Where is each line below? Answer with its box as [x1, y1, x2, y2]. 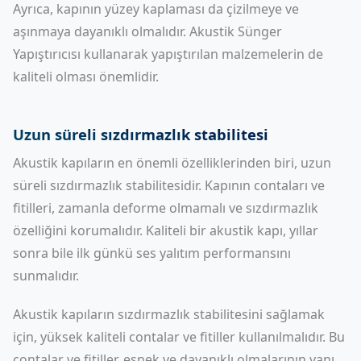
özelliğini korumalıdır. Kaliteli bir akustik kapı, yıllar [13, 222, 318, 239]
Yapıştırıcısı [13, 45, 81, 63]
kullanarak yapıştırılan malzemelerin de [81, 45, 323, 63]
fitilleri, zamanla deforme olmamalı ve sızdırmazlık [13, 199, 318, 217]
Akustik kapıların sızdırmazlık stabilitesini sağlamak [13, 305, 325, 323]
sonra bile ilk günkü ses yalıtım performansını [13, 244, 291, 262]
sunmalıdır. [13, 267, 79, 284]
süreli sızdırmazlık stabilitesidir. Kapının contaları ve [13, 176, 325, 194]
